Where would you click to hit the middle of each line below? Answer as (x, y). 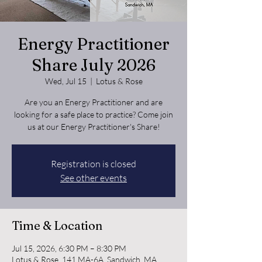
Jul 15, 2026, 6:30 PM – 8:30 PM (69, 248)
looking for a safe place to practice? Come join (94, 114)
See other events (94, 177)
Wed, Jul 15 (65, 81)
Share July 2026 (94, 65)
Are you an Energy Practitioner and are (94, 102)
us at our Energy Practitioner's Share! (94, 126)
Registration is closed (94, 163)
